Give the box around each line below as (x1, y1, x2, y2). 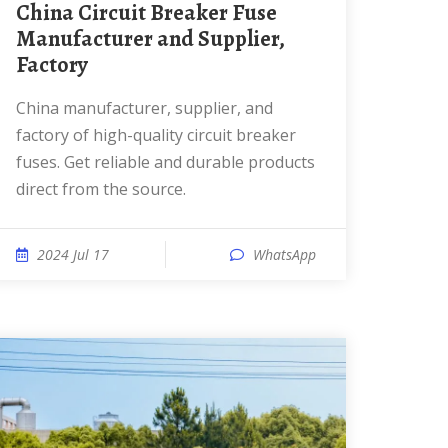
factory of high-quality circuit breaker (16, 124, 296, 146)
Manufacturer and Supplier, (16, 24, 285, 54)
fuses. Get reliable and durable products (16, 151, 315, 173)
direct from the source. (16, 178, 186, 200)
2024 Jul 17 (37, 245, 109, 264)
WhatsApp (253, 245, 316, 264)
